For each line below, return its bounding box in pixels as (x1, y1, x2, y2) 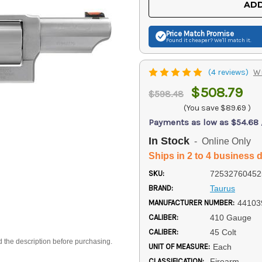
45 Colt (209, 227, 236, 237)
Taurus (209, 183, 235, 193)
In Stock (149, 135, 189, 147)
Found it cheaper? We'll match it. (166, 36, 251, 44)
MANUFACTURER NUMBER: (149, 198, 235, 207)
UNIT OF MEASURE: (149, 242, 210, 251)
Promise (205, 29, 234, 38)
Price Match (166, 29, 205, 38)
